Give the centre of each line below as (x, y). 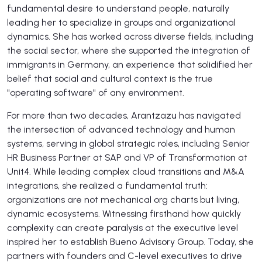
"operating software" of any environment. (96, 92)
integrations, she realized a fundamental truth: (107, 185)
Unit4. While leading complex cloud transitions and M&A (126, 171)
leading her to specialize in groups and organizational (121, 22)
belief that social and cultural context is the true (110, 78)
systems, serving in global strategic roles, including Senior (128, 143)
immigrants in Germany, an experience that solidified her (130, 64)
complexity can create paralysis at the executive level (123, 227)
